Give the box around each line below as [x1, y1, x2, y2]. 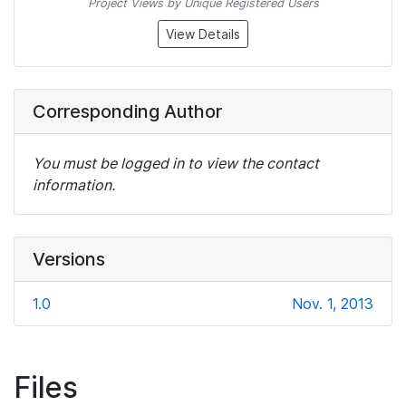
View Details [166, 26, 240, 43]
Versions [33, 248, 105, 271]
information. [33, 176, 115, 195]
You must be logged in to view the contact [33, 154, 319, 173]
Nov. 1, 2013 [292, 295, 373, 314]
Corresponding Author [33, 101, 222, 123]
